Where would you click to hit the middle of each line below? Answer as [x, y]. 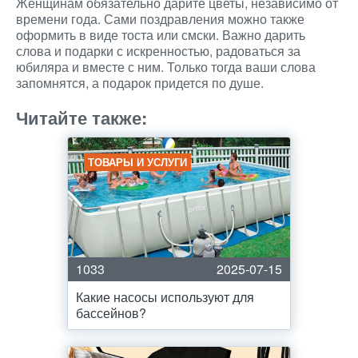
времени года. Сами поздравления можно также [160, 19]
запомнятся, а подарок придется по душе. [140, 83]
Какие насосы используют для [165, 297]
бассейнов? [111, 313]
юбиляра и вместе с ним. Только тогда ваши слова [166, 67]
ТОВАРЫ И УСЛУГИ [137, 162]
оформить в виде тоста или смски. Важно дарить [161, 35]
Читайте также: [82, 117]
